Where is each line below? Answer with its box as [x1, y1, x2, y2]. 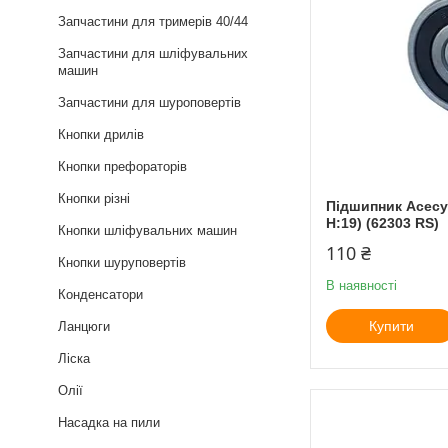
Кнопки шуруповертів [58, 254, 186, 270]
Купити [368, 317, 414, 334]
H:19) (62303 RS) [326, 214, 439, 231]
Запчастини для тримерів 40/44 [58, 13, 248, 29]
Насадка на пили [58, 414, 160, 430]
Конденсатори [58, 286, 143, 302]
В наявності [326, 277, 397, 293]
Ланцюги [58, 318, 110, 334]
